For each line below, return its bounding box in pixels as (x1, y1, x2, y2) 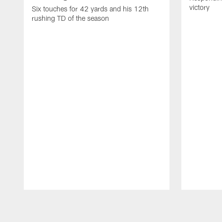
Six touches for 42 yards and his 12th (32, 4, 149, 13)
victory (189, 3, 210, 12)
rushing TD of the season (32, 14, 109, 23)
